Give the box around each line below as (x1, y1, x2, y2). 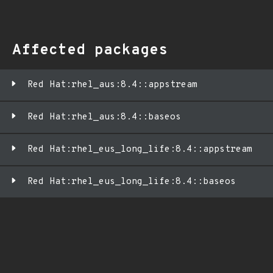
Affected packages (12, 41, 168, 60)
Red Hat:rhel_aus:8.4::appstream (27, 79, 197, 91)
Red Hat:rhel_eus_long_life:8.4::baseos (27, 176, 236, 188)
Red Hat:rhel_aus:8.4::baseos (27, 112, 181, 123)
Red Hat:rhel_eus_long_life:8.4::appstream (27, 144, 252, 155)
